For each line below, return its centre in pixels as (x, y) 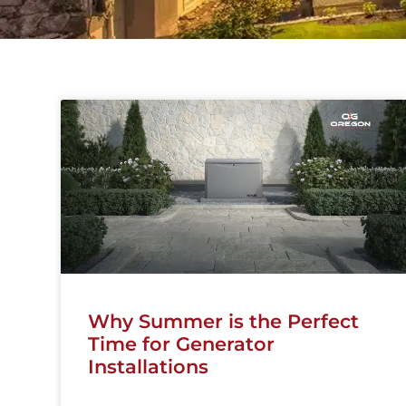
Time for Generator (182, 343)
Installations (149, 366)
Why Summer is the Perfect (224, 321)
